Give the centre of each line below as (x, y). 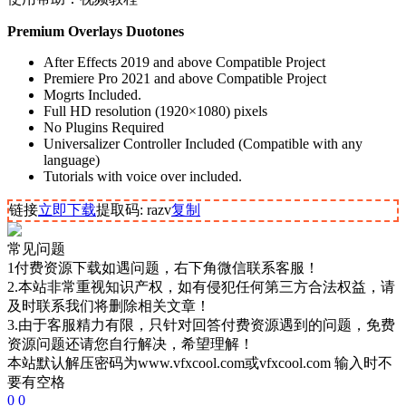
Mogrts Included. (92, 95)
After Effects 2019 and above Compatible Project (184, 63)
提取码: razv (134, 210)
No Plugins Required (104, 128)
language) (72, 160)
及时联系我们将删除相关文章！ (109, 306)
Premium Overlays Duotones (96, 32)
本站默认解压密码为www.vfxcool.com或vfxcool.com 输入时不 (200, 363)
